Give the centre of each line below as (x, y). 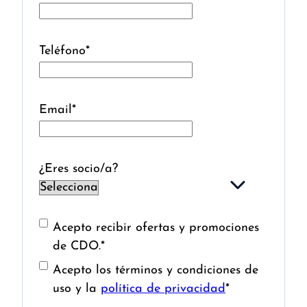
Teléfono (62, 51)
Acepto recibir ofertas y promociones (156, 228)
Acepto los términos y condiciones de (156, 270)
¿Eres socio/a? (78, 169)
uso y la (77, 288)
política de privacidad (163, 288)
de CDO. (77, 246)
